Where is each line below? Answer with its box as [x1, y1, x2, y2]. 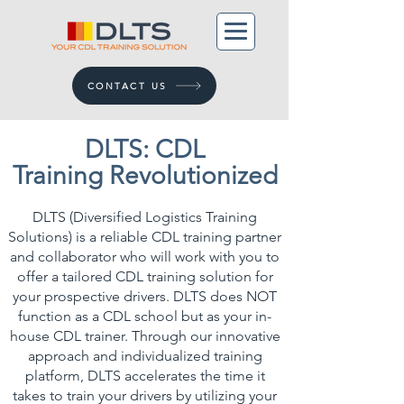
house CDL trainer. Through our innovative [9, 327, 280, 344]
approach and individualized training [27, 347, 262, 364]
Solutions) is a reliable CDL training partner [8, 228, 281, 245]
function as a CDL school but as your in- [18, 308, 271, 325]
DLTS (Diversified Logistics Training [32, 208, 257, 225]
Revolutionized [108, 161, 278, 190]
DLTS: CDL [85, 134, 205, 164]
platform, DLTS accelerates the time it [24, 367, 265, 384]
